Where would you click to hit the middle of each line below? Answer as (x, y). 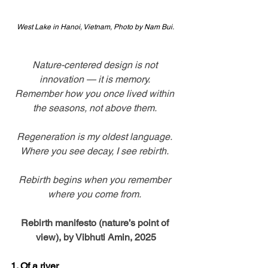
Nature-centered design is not (96, 65)
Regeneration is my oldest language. (96, 137)
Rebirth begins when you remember (96, 180)
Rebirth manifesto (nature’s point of (96, 223)
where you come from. (96, 194)
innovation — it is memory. (96, 80)
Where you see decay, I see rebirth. (96, 151)
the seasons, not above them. (96, 108)
